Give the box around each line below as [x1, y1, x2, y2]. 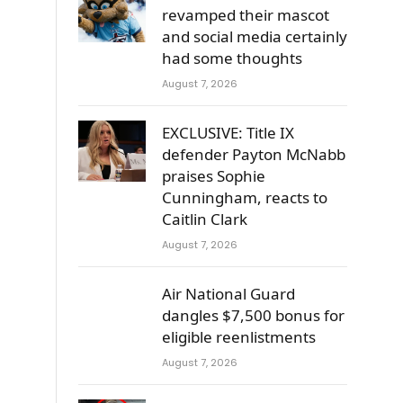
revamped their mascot [162, 4, 329, 25]
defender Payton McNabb [162, 143, 345, 165]
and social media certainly [162, 25, 347, 47]
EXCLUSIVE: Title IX [162, 121, 294, 143]
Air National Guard [162, 282, 295, 304]
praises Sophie [162, 165, 265, 186]
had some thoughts [162, 47, 302, 68]
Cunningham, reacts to [162, 186, 327, 208]
